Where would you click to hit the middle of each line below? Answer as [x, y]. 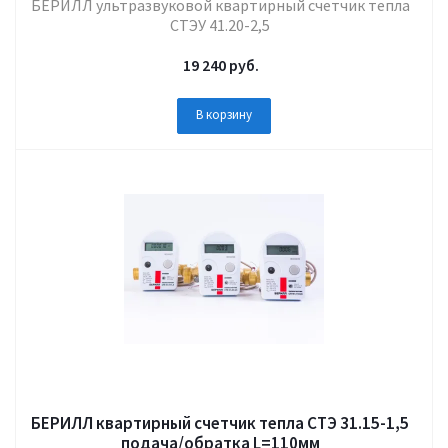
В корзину [224, 114]
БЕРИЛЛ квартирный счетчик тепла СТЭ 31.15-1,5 [220, 423]
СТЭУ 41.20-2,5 [220, 25]
